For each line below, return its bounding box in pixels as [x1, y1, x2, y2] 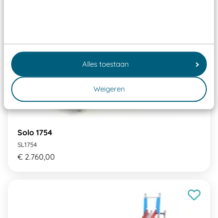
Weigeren [93, 84, 125, 94]
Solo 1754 [18, 127, 52, 137]
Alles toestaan [82, 59, 129, 69]
